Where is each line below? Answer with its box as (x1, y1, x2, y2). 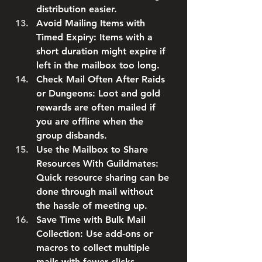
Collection (36, 228, 80, 239)
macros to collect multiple (36, 242, 150, 253)
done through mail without (36, 186, 153, 197)
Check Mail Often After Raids (36, 74, 165, 85)
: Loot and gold (92, 88, 160, 99)
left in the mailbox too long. (36, 60, 160, 71)
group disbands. (36, 130, 107, 141)
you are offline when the (36, 116, 143, 127)
